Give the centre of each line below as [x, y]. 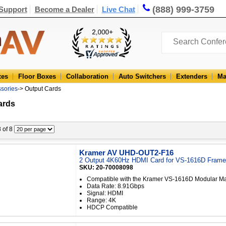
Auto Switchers [142, 76]
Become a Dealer [64, 10]
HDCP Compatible [112, 207]
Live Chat [118, 10]
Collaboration [87, 76]
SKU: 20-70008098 [106, 167]
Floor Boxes [37, 76]
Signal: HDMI [105, 193]
